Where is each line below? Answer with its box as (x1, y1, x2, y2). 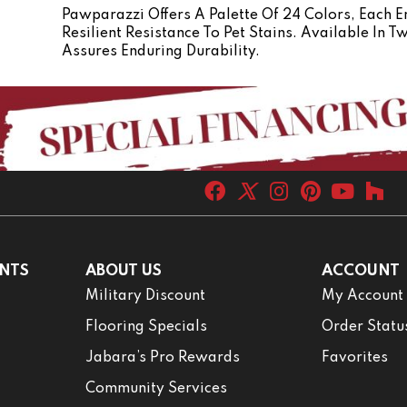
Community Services (84, 381, 227, 396)
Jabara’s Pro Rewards (84, 350, 240, 365)
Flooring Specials (84, 319, 207, 334)
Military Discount (84, 288, 205, 303)
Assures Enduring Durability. (62, 44, 260, 59)
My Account (322, 288, 404, 303)
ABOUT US (84, 263, 162, 279)
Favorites (322, 350, 389, 365)
